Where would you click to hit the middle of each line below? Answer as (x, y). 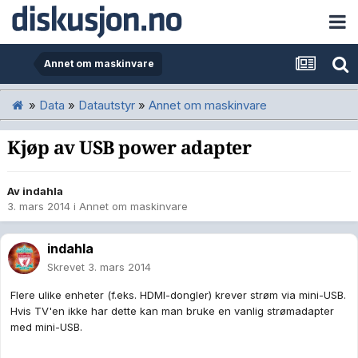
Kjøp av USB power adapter (129, 148)
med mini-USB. (46, 327)
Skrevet (68, 267)
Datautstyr (107, 105)
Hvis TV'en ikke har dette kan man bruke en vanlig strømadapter (172, 311)
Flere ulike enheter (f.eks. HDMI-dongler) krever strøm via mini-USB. (178, 295)
